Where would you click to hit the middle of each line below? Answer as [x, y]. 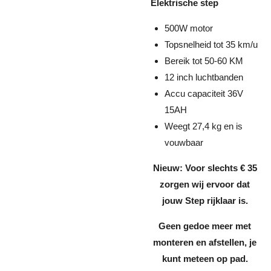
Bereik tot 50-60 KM [204, 61]
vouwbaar [184, 142]
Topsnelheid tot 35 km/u [211, 44]
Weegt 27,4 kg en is [203, 126]
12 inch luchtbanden [204, 77]
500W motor [188, 28]
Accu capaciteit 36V [204, 93]
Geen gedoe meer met [205, 226]
